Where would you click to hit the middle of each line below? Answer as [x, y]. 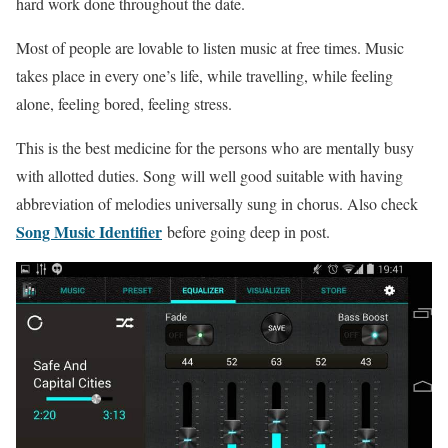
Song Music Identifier [89, 231]
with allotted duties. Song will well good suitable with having [209, 175]
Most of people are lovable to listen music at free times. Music [210, 47]
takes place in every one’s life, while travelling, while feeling [204, 75]
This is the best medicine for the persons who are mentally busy [215, 147]
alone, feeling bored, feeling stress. [124, 103]
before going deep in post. [246, 231]
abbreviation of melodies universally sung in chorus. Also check [217, 203]
